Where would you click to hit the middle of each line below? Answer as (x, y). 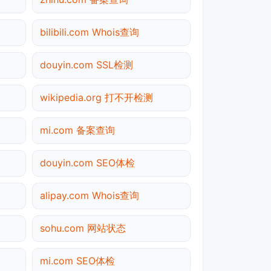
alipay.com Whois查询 (90, 195)
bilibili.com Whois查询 (90, 32)
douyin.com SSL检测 (87, 64)
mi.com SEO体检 (77, 260)
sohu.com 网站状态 (83, 228)
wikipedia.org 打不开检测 (96, 97)
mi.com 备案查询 (77, 130)
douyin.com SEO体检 (87, 162)
